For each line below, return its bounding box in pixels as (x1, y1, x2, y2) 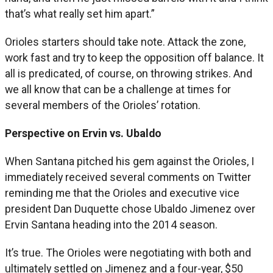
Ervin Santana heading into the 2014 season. (5, 218, 218, 231)
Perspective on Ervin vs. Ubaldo (5, 126, 161, 140)
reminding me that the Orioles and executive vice (5, 186, 239, 199)
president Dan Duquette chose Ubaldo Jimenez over (5, 202, 255, 215)
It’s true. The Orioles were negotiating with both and (5, 246, 251, 259)
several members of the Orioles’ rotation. (5, 98, 200, 112)
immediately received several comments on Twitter (5, 170, 251, 183)
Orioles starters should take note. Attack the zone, (5, 35, 246, 48)
